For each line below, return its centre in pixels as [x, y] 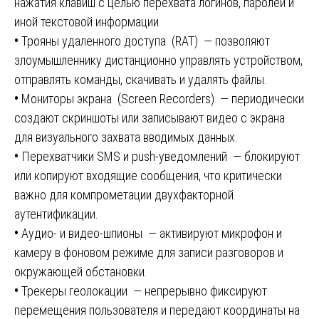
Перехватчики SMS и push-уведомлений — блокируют [159, 157]
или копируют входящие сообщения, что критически [148, 176]
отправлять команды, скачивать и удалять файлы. [141, 80]
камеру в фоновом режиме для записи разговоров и [149, 253]
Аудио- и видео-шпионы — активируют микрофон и [150, 234]
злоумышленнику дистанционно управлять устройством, [158, 61]
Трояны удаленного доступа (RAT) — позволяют [144, 41]
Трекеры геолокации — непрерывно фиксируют [143, 291]
